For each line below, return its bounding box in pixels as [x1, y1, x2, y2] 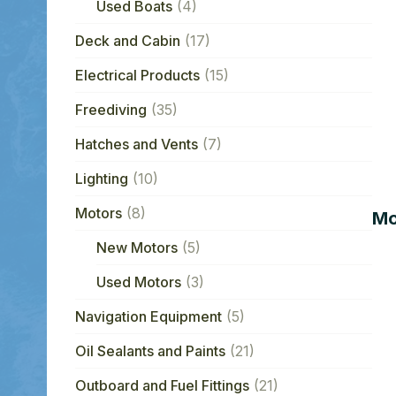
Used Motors [95, 272, 181, 291]
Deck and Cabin [74, 31, 180, 49]
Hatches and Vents [74, 134, 198, 153]
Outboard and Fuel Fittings [74, 376, 249, 394]
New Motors [95, 238, 178, 256]
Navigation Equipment [74, 307, 222, 325]
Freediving [74, 100, 147, 118]
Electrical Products [74, 65, 200, 84]
